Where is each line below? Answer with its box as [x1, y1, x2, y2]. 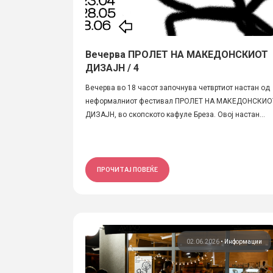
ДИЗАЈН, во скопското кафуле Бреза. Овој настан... [85, 110, 265, 119]
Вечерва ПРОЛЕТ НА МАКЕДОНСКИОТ [85, 49, 268, 60]
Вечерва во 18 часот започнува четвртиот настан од [85, 83, 270, 92]
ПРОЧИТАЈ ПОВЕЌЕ [97, 166, 158, 173]
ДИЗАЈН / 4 [85, 62, 139, 74]
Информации [224, 238, 263, 245]
